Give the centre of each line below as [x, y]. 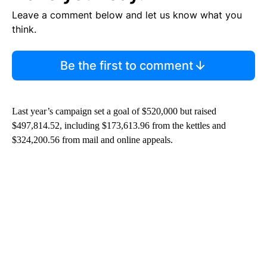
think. [24, 29]
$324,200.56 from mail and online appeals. [92, 139]
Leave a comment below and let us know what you [127, 15]
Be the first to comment [126, 65]
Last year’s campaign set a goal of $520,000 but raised [114, 111]
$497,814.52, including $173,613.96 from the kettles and [119, 125]
